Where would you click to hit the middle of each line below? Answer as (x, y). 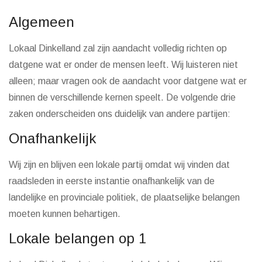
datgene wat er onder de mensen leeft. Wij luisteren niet (123, 65)
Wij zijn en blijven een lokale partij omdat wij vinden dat (119, 165)
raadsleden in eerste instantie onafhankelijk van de (112, 181)
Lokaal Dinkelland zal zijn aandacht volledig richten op (118, 48)
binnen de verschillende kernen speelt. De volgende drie (122, 97)
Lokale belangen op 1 (77, 238)
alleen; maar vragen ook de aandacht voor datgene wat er (128, 81)
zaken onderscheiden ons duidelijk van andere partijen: (120, 114)
